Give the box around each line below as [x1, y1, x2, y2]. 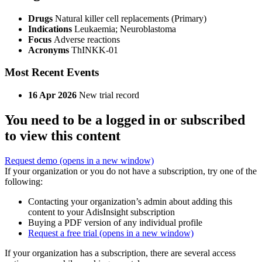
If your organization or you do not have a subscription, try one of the [5, 166, 257, 177]
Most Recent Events [5, 66, 99, 79]
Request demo [5, 156, 60, 166]
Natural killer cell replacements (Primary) [55, 13, 206, 23]
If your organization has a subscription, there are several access [5, 248, 236, 258]
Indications [28, 23, 74, 34]
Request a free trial [28, 228, 99, 239]
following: [5, 177, 43, 187]
